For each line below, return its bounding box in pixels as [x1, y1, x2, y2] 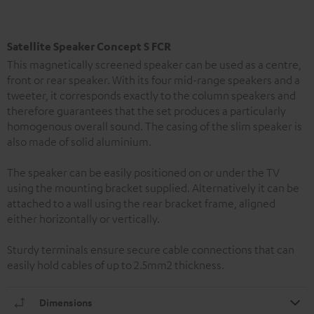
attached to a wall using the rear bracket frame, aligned [7, 196, 275, 210]
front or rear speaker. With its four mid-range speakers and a [7, 73, 300, 87]
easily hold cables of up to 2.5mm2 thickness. [7, 258, 224, 272]
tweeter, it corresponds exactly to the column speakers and [7, 88, 296, 102]
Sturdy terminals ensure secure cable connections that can [7, 243, 294, 257]
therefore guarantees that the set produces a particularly [7, 104, 286, 118]
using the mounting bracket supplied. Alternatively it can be [7, 181, 299, 195]
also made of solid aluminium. [7, 135, 151, 149]
